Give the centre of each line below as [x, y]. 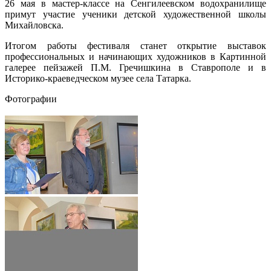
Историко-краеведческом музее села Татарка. [98, 79]
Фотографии [31, 99]
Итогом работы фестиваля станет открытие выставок [135, 46]
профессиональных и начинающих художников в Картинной [135, 57]
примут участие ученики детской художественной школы [135, 15]
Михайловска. [34, 25]
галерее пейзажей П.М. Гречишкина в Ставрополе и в [135, 68]
